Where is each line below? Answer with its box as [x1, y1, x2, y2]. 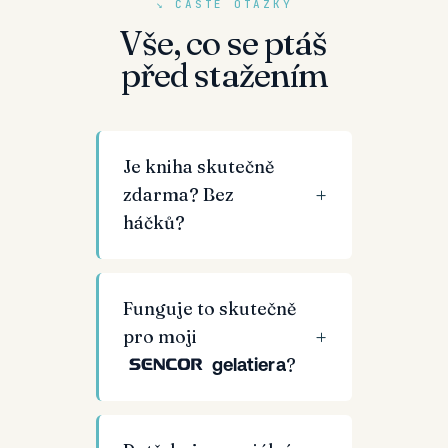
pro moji [123, 325, 197, 348]
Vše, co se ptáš [120, 22, 328, 64]
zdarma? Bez [123, 183, 234, 206]
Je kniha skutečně [123, 155, 274, 178]
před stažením [120, 54, 328, 96]
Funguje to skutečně [123, 297, 296, 320]
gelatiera [211, 354, 286, 375]
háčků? [123, 211, 185, 234]
